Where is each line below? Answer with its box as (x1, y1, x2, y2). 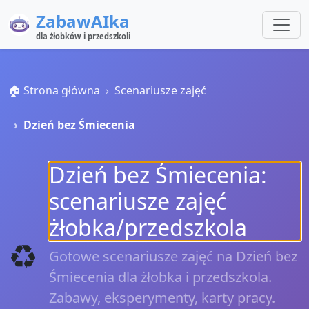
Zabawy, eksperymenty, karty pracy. (49, 288, 275, 307)
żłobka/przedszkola (49, 212, 247, 242)
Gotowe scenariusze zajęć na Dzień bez (49, 247, 297, 266)
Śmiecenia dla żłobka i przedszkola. (49, 268, 272, 286)
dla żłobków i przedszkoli (36, 31, 130, 41)
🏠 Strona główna (8, 83, 100, 98)
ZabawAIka (36, 10, 130, 32)
